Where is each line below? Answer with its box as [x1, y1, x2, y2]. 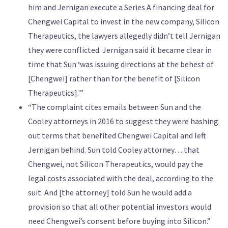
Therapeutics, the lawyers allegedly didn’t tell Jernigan [28, 31, 220, 41]
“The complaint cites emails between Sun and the [28, 102, 201, 112]
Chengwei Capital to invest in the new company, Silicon [28, 16, 219, 27]
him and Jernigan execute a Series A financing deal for [28, 2, 214, 13]
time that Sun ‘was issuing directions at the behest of [28, 59, 214, 70]
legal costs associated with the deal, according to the [28, 173, 213, 184]
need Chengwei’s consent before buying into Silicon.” [28, 216, 211, 226]
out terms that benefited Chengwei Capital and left [28, 130, 206, 141]
